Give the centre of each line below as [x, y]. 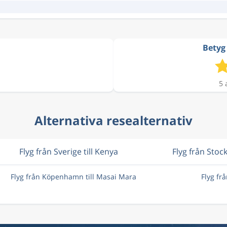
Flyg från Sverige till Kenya [68, 152]
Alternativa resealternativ [113, 120]
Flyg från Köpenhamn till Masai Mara [73, 177]
